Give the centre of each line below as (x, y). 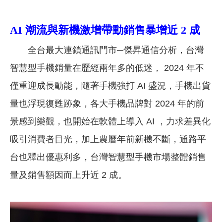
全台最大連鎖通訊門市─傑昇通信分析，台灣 (116, 50)
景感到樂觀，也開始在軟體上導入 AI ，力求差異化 (110, 121)
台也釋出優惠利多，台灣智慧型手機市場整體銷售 (108, 157)
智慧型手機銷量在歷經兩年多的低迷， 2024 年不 (107, 68)
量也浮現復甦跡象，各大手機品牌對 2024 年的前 (107, 103)
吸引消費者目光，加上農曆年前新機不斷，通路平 (108, 139)
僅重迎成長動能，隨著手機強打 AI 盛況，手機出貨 (110, 85)
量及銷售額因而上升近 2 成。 (68, 175)
